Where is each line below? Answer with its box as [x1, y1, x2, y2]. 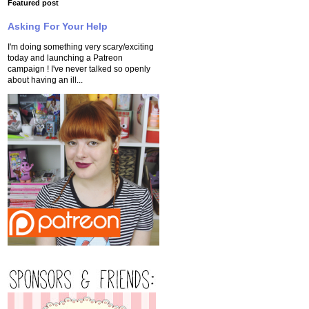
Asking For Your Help [8, 21, 108, 32]
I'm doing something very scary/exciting [8, 42, 154, 52]
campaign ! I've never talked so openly [8, 64, 150, 74]
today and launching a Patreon [8, 53, 123, 63]
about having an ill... [8, 75, 83, 85]
